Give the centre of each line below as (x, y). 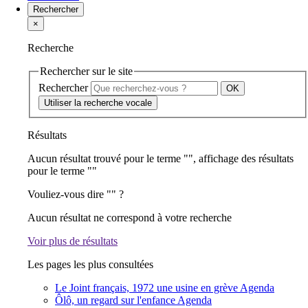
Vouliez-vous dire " (69, 195)
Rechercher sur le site (86, 71)
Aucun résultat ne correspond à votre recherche (130, 218)
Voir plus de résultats (73, 241)
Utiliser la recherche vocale (98, 103)
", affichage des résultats (241, 159)
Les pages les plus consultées (90, 265)
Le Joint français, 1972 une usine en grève (146, 288)
